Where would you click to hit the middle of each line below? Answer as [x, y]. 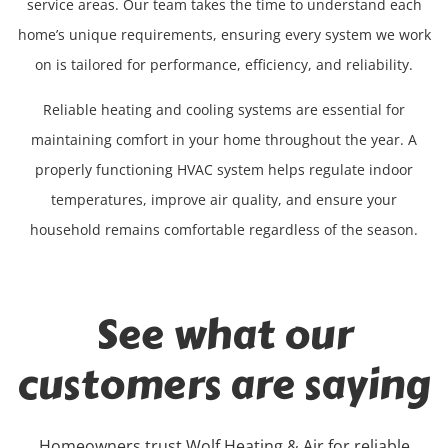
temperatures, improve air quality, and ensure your [224, 200]
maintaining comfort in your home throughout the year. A [224, 140]
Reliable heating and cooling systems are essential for [224, 110]
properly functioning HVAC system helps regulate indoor [224, 170]
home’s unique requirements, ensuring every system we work [224, 35]
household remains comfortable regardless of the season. [224, 230]
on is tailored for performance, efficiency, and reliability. [224, 65]
